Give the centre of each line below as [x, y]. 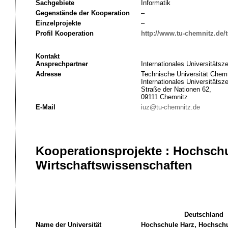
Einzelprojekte [58, 23]
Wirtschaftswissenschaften [114, 165]
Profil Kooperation [64, 33]
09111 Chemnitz [164, 97]
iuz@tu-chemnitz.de [170, 107]
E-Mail [45, 107]
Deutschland [204, 215]
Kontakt [47, 56]
